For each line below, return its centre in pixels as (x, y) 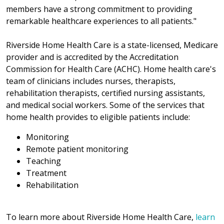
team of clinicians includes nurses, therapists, (91, 81)
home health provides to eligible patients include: (98, 117)
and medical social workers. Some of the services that (105, 105)
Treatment (46, 173)
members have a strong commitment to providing (99, 9)
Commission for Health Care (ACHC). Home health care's (111, 69)
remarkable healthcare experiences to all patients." (101, 21)
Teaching (43, 161)
